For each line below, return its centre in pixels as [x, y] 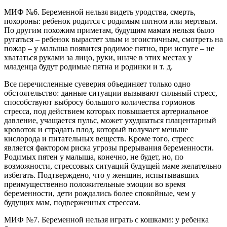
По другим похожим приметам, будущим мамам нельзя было [109, 30]
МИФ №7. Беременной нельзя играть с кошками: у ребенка [106, 219]
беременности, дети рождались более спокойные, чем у [100, 193]
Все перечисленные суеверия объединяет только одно [97, 84]
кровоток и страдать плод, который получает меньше [96, 129]
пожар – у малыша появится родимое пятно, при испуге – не [109, 48]
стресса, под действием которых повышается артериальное [106, 111]
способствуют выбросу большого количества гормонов [100, 102]
